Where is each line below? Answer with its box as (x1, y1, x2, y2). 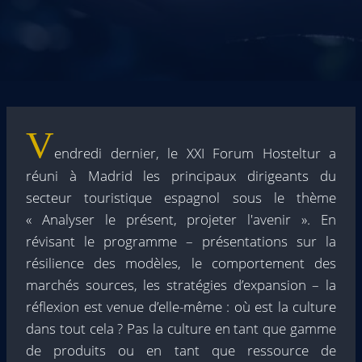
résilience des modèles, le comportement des (26, 254, 336, 272)
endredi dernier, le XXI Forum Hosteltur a (54, 144, 336, 162)
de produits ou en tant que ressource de (26, 341, 336, 360)
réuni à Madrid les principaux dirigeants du (26, 166, 336, 185)
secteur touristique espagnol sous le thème (26, 188, 336, 207)
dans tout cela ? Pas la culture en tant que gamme (26, 319, 336, 338)
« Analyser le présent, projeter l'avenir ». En (26, 210, 336, 229)
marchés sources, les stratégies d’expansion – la (26, 276, 336, 294)
